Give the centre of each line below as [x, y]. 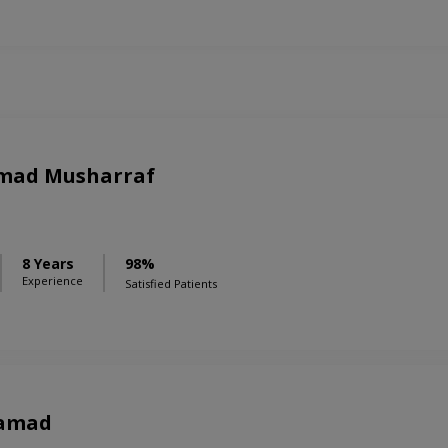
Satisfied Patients [171, 284]
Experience [52, 281]
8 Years [48, 264]
